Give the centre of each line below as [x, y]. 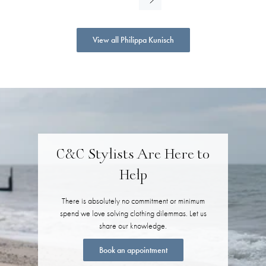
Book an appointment [133, 250]
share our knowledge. [133, 225]
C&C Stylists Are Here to [133, 155]
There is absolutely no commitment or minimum [133, 200]
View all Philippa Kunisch [133, 39]
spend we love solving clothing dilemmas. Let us [133, 213]
